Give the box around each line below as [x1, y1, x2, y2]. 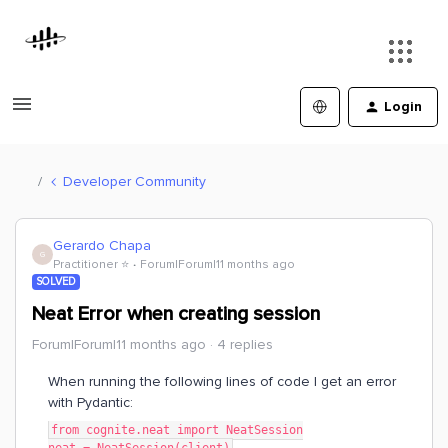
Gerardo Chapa [53, 237, 151, 254]
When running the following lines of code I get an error [48, 373, 396, 390]
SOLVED [36, 275, 76, 288]
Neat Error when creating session [32, 302, 320, 326]
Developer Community [63, 172, 206, 190]
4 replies [217, 336, 273, 353]
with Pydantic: [48, 394, 133, 411]
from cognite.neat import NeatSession [51, 423, 303, 437]
